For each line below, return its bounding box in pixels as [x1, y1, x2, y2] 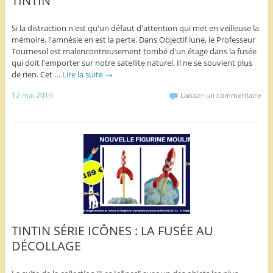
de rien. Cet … [11, 68, 62, 80]
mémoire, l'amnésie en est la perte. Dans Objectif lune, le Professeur [11, 34, 255, 45]
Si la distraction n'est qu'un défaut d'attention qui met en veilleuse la [11, 22, 259, 34]
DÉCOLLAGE [11, 238, 81, 255]
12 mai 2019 [11, 90, 53, 101]
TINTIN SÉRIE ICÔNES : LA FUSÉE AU [11, 222, 213, 239]
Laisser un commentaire [180, 90, 262, 101]
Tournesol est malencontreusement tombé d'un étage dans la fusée [11, 45, 257, 57]
